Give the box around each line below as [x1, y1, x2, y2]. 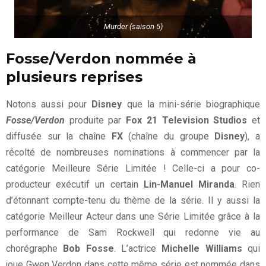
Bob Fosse [63, 243, 114, 255]
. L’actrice [113, 243, 162, 255]
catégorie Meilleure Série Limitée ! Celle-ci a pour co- [6, 163, 260, 175]
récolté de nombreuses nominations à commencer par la [6, 147, 260, 159]
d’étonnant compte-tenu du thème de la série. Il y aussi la [6, 195, 260, 207]
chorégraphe [6, 243, 64, 255]
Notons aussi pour [6, 99, 92, 110]
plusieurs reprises [6, 68, 142, 86]
